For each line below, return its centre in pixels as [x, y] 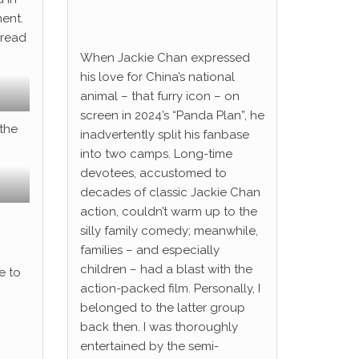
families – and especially [149, 250]
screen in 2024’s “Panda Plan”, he [172, 115]
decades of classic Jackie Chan [170, 192]
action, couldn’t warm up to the [168, 212]
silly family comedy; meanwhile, [169, 231]
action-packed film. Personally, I [170, 288]
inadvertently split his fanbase [164, 135]
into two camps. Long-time [156, 154]
